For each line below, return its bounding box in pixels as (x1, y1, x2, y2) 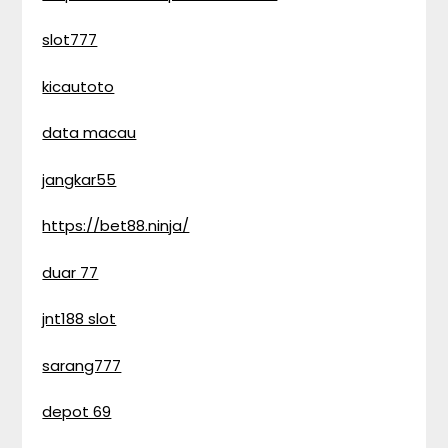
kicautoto (42, 75, 115, 97)
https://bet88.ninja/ (42, 215, 190, 236)
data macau (42, 122, 137, 143)
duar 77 (42, 261, 99, 283)
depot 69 (42, 401, 112, 422)
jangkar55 (42, 168, 117, 190)
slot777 (42, 29, 98, 50)
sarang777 (42, 354, 122, 376)
